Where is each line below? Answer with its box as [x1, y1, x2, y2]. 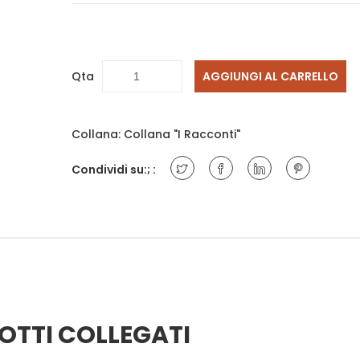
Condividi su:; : [72, 162, 156, 178]
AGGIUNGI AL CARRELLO [202, 68, 338, 84]
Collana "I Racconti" [124, 126, 240, 142]
